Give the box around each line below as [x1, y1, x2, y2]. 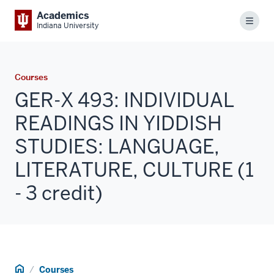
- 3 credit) [15, 180, 103, 206]
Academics [37, 9, 89, 22]
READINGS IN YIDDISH [15, 110, 222, 136]
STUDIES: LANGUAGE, [15, 133, 220, 159]
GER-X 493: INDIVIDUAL [15, 87, 234, 113]
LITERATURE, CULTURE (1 [15, 157, 254, 182]
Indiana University [37, 21, 98, 31]
